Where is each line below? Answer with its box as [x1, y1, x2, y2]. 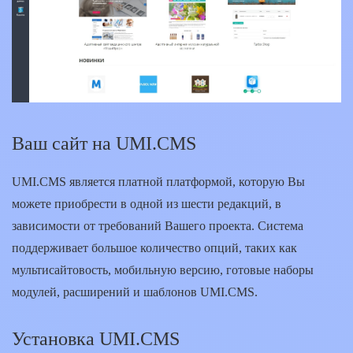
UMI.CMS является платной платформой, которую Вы [12, 174, 305, 188]
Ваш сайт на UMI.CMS [12, 132, 196, 154]
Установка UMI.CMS [12, 328, 180, 349]
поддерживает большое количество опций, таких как [12, 240, 297, 255]
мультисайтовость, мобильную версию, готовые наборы [12, 262, 314, 277]
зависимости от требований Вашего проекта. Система [12, 218, 303, 232]
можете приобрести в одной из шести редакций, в [12, 196, 281, 210]
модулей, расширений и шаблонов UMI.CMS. [12, 284, 258, 299]
